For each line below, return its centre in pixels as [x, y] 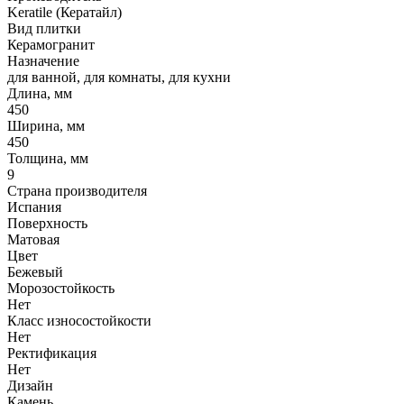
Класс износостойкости [79, 320]
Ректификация [52, 353]
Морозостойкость [61, 288]
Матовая [33, 239]
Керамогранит [51, 44]
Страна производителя [77, 190]
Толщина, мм [48, 158]
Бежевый [35, 271]
